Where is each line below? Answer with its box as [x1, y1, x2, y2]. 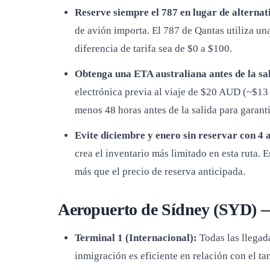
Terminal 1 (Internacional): [75, 232, 197, 243]
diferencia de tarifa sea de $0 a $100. [75, 43, 232, 54]
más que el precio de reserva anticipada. [75, 166, 245, 177]
